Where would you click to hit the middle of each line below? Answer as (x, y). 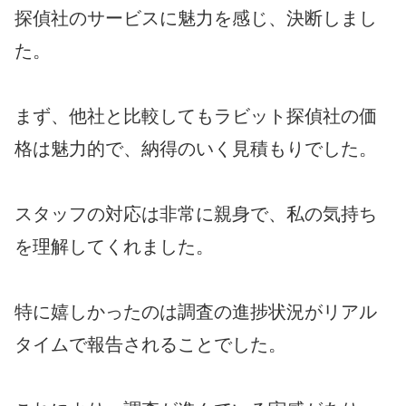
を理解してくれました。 (114, 246)
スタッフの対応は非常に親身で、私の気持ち (196, 213)
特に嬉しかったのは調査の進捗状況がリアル (196, 311)
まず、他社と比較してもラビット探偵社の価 (196, 116)
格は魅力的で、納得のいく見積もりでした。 (196, 148)
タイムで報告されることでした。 (150, 344)
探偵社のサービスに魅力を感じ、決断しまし (196, 18)
